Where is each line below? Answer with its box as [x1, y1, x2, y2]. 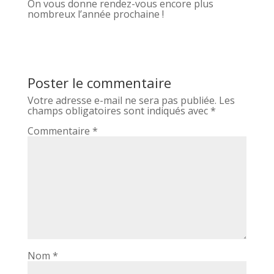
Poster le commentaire [27, 73, 171, 92]
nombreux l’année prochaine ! [27, 7, 164, 21]
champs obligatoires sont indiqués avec [27, 104, 210, 117]
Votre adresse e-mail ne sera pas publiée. [27, 94, 217, 107]
